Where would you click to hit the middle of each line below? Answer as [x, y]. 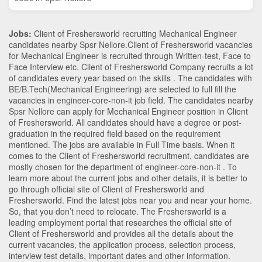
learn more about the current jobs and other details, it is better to [128, 177]
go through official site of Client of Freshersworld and [106, 189]
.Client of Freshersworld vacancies [189, 44]
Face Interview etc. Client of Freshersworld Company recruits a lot [131, 66]
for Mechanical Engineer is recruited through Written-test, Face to [130, 55]
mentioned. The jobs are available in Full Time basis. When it [122, 144]
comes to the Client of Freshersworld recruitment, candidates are [129, 155]
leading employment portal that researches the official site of [120, 222]
